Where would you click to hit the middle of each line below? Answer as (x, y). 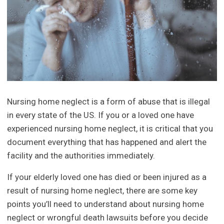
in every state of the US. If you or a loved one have (101, 115)
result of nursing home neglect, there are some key (102, 191)
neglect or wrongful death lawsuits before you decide (108, 218)
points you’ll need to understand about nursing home (106, 204)
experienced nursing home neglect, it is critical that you (110, 129)
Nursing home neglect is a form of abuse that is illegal (109, 102)
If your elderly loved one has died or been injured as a (107, 177)
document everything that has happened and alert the (107, 142)
